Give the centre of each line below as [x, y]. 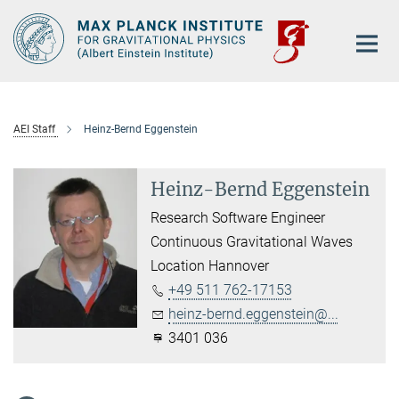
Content [29, 41]
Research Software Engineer [238, 218]
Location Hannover [210, 266]
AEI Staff [34, 130]
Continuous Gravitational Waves [252, 242]
